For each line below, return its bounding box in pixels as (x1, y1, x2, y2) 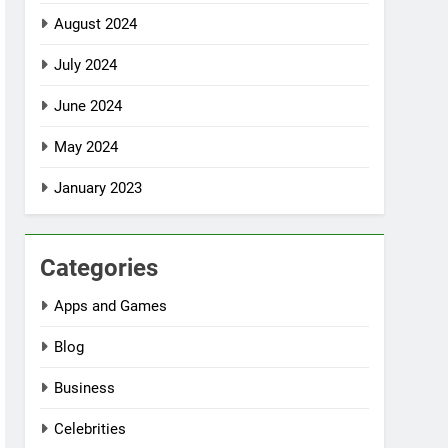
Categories (40, 254, 159, 282)
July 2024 (54, 56, 118, 74)
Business (54, 379, 116, 397)
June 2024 (54, 97, 123, 115)
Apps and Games (54, 297, 168, 315)
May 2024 (54, 138, 119, 156)
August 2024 (54, 15, 138, 33)
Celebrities (54, 420, 127, 438)
